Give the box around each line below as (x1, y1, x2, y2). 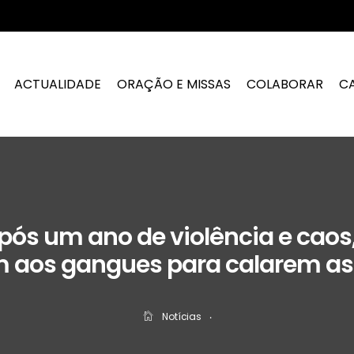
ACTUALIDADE (14, 74, 102, 93)
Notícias (162, 310, 201, 324)
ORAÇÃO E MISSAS (117, 74, 232, 93)
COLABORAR (247, 74, 324, 93)
